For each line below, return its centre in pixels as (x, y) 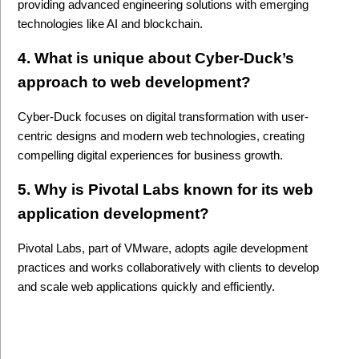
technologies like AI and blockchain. (111, 24)
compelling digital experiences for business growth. (151, 155)
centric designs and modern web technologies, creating (161, 136)
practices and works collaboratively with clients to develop (169, 267)
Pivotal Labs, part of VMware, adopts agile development (163, 248)
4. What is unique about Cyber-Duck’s (156, 58)
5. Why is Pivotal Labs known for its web (166, 189)
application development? (114, 213)
